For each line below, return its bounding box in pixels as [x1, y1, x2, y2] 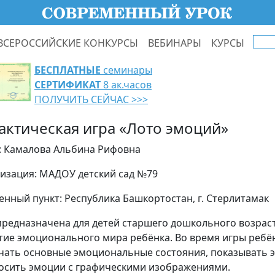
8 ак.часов [101, 78, 152, 91]
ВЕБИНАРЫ [148, 36, 201, 50]
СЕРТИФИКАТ [34, 78, 101, 91]
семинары [101, 63, 152, 77]
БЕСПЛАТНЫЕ [34, 63, 101, 77]
